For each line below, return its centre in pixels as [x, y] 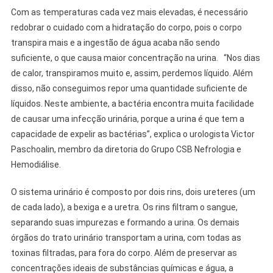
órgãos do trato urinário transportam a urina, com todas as [126, 238]
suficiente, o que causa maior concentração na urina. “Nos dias [135, 58]
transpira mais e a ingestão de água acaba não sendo [115, 43]
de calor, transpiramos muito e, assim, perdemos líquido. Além [132, 73]
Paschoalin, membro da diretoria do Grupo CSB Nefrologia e [126, 150]
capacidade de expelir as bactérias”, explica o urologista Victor [133, 134]
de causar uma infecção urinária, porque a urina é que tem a [127, 119]
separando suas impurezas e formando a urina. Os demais [125, 223]
